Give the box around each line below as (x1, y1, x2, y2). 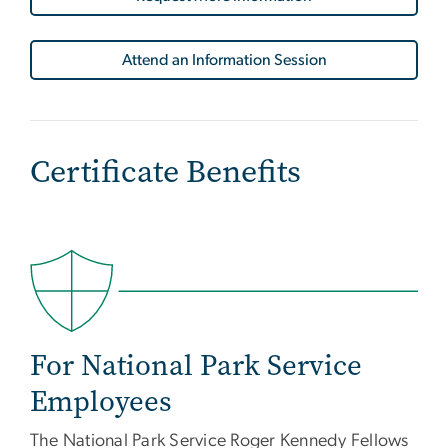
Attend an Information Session (121, 51, 327, 68)
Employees (30, 382, 172, 422)
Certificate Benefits (30, 149, 301, 193)
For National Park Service (30, 346, 362, 386)
